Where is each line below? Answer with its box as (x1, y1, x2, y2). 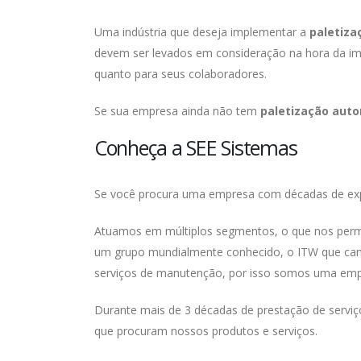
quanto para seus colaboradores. (94, 66, 267, 82)
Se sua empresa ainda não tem (94, 103, 260, 119)
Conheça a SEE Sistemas (94, 134, 297, 162)
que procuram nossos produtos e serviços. (94, 323, 317, 339)
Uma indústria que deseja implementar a (94, 24, 309, 40)
